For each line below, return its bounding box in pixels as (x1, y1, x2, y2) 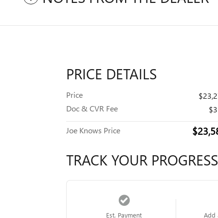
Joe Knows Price (66, 125, 120, 136)
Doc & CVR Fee (66, 103, 118, 114)
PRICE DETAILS (66, 64, 157, 84)
